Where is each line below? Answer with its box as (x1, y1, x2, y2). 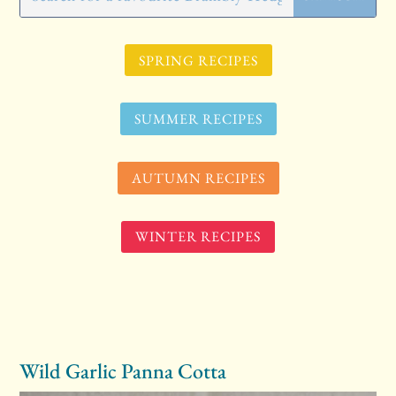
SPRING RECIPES (138, 50, 258, 70)
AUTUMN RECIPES (131, 168, 265, 187)
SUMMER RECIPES (133, 110, 263, 129)
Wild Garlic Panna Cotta (19, 357, 227, 385)
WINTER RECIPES (135, 227, 261, 247)
